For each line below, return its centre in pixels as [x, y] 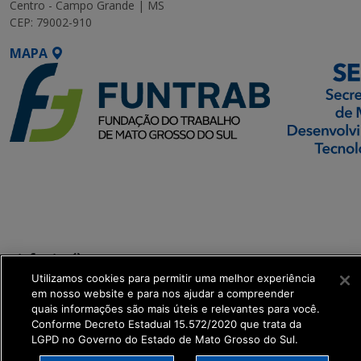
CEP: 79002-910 [51, 22]
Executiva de [50, 197]
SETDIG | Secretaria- [75, 177]
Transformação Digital [84, 216]
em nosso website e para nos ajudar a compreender [163, 293]
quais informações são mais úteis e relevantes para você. [176, 309]
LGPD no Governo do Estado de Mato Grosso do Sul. [165, 339]
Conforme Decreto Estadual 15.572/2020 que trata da [166, 324]
